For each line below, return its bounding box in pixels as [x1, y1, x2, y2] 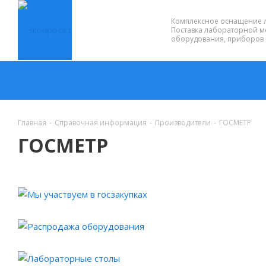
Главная [18, 118, 46, 128]
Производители [155, 118, 211, 128]
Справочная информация [55, 118, 147, 128]
